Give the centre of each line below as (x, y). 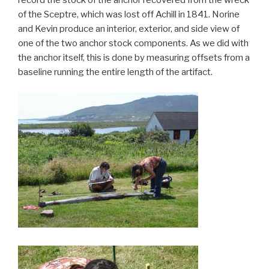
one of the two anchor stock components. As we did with (133, 43)
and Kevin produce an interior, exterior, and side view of (129, 29)
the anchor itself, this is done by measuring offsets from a (134, 57)
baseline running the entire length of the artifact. (115, 72)
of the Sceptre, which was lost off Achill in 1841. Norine (129, 14)
